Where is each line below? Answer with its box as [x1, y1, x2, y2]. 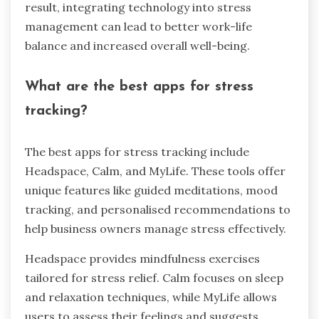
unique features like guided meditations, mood [25, 182, 278, 197]
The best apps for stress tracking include [25, 144, 249, 159]
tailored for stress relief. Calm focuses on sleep [25, 270, 283, 285]
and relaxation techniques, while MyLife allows [25, 289, 277, 304]
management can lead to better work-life [25, 19, 252, 34]
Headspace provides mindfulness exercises [25, 251, 260, 266]
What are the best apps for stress [25, 79, 253, 94]
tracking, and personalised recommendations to [25, 202, 291, 216]
